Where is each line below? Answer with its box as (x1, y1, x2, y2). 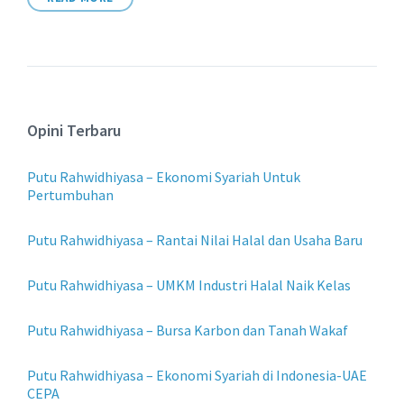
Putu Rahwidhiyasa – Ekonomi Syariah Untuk (27, 167, 300, 186)
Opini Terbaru (27, 119, 121, 141)
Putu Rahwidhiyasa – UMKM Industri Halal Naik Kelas (27, 275, 351, 294)
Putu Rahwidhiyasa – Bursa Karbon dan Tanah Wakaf (27, 320, 348, 339)
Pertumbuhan (27, 185, 114, 204)
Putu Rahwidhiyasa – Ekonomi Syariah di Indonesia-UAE (27, 365, 367, 384)
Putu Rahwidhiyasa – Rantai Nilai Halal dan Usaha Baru (27, 230, 363, 249)
